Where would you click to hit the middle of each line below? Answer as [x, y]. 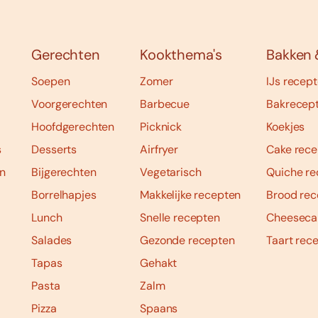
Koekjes [286, 127]
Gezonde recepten [187, 241]
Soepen [51, 82]
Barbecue [165, 104]
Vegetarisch [171, 172]
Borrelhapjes [64, 195]
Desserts [54, 150]
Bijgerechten [64, 172]
